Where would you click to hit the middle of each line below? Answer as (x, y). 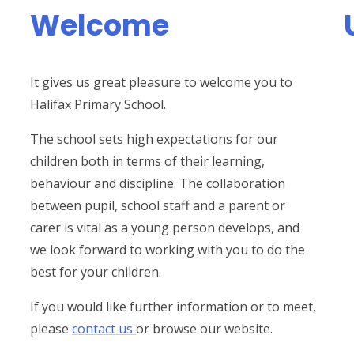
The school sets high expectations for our (154, 139)
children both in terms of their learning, (147, 161)
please (51, 328)
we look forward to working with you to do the (168, 249)
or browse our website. (204, 328)
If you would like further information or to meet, (173, 306)
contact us (104, 328)
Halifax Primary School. (98, 104)
